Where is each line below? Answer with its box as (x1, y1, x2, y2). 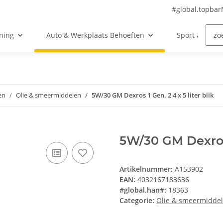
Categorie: (119, 196, 156, 206)
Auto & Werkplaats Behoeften (46, 30, 144, 40)
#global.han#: (119, 185, 166, 195)
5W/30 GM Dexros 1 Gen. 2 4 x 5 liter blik (92, 91, 214, 100)
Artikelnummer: (119, 164, 175, 174)
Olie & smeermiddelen (16, 91, 81, 100)
